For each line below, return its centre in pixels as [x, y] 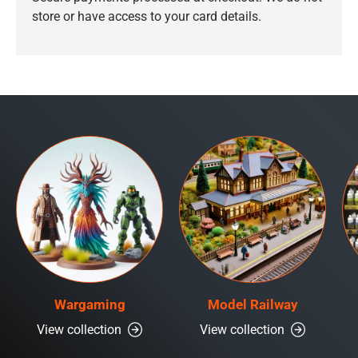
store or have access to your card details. [147, 16]
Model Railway [253, 304]
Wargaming [89, 304]
